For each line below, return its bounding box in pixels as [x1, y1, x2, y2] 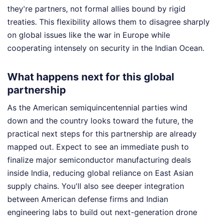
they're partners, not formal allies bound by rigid [7, 4, 186, 14]
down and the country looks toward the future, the [7, 115, 193, 125]
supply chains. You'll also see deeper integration [7, 181, 184, 191]
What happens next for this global [7, 70, 174, 83]
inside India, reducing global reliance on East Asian [7, 168, 193, 178]
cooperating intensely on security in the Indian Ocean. [7, 43, 204, 53]
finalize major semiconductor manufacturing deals [7, 155, 191, 165]
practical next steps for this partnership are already [7, 128, 197, 139]
